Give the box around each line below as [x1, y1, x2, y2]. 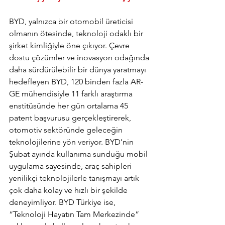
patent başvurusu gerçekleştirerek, [9, 113, 133, 123]
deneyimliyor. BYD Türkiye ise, [9, 197, 118, 207]
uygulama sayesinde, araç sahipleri [9, 161, 134, 171]
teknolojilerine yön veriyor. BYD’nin [9, 137, 136, 147]
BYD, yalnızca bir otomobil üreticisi [9, 17, 135, 27]
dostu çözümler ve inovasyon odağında [9, 53, 151, 63]
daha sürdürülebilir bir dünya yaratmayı [9, 65, 148, 75]
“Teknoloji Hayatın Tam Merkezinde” [9, 209, 141, 219]
